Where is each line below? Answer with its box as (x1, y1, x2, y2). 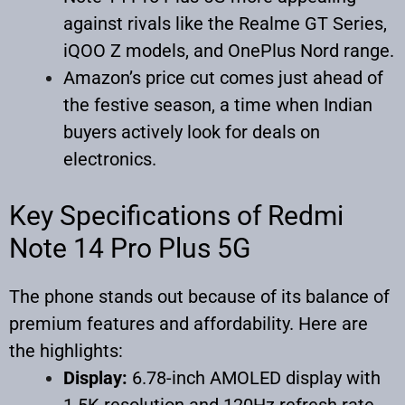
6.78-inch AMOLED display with (127, 366, 381, 389)
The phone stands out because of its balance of (9, 285, 390, 307)
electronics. (63, 147, 156, 170)
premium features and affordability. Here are (9, 312, 368, 334)
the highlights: (9, 339, 123, 362)
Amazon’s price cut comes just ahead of (63, 66, 383, 89)
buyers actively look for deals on (63, 120, 320, 143)
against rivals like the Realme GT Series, (63, 12, 387, 34)
